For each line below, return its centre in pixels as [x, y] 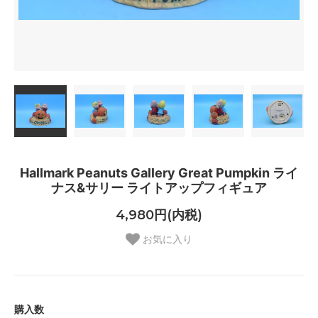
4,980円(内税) [159, 215]
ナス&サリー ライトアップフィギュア [159, 188]
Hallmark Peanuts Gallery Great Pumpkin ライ [159, 173]
